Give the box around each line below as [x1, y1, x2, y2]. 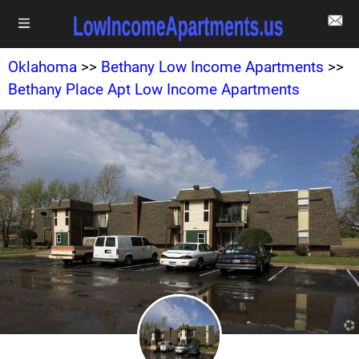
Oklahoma [8, 58, 77, 76]
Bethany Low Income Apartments [101, 58, 324, 76]
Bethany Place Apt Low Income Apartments [8, 80, 300, 99]
